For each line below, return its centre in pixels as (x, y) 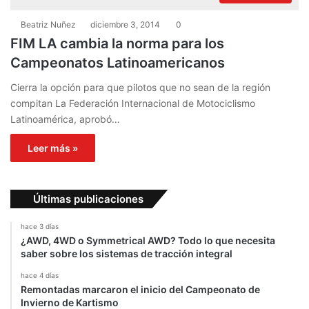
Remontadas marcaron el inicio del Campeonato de (140, 290)
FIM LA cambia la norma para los (117, 44)
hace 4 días (40, 276)
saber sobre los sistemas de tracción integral (127, 254)
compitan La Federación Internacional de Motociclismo (133, 103)
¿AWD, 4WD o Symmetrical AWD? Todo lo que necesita (148, 241)
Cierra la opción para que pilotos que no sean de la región (140, 88)
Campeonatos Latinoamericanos (118, 63)
